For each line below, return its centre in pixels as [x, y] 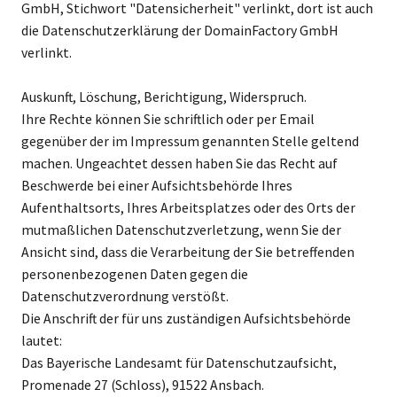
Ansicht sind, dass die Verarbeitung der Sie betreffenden [187, 252]
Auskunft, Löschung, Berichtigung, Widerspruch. [163, 97]
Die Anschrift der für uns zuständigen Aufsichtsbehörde [186, 318]
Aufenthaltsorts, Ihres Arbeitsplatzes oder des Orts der [188, 207]
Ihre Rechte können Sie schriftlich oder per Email [167, 119]
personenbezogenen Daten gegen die [134, 274]
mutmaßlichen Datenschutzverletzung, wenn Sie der [181, 230]
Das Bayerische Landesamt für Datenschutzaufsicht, [179, 362]
